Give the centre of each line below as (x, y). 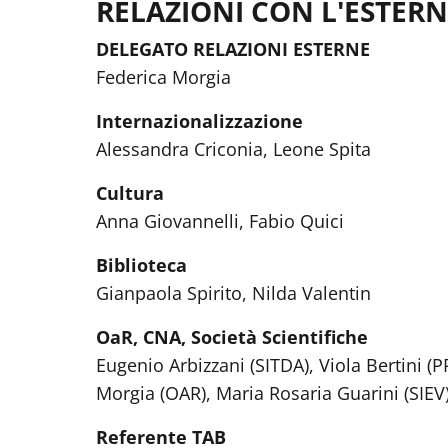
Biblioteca (141, 265)
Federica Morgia (163, 77)
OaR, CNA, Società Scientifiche (232, 337)
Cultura (130, 193)
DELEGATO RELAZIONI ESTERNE (233, 49)
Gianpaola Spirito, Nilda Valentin (233, 293)
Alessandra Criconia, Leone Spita (236, 149)
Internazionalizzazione (199, 121)
